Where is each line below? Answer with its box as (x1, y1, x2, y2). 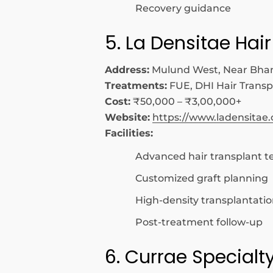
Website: (105, 112, 150, 123)
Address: (105, 64, 149, 76)
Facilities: (105, 127, 153, 139)
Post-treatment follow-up (135, 216, 263, 228)
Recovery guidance (135, 2, 231, 14)
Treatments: (105, 80, 167, 91)
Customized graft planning (135, 172, 268, 184)
